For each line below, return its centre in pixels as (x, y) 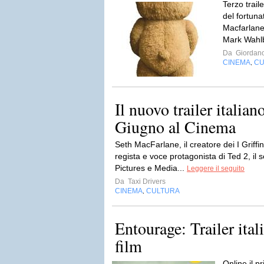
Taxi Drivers (146, 181)
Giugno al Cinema (175, 127)
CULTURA (163, 191)
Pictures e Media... (151, 168)
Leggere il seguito (216, 169)
